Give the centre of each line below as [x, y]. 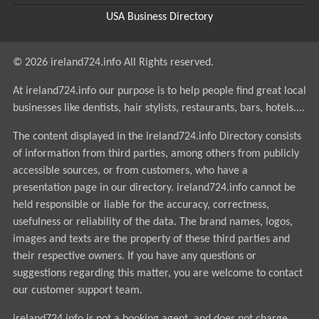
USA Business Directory [159, 17]
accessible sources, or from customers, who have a [130, 171]
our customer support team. [77, 291]
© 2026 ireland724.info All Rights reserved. [113, 63]
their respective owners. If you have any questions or [134, 256]
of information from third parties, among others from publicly [156, 154]
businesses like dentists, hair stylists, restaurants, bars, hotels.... [158, 108]
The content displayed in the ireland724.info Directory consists [157, 137]
